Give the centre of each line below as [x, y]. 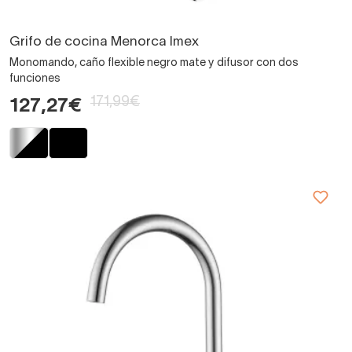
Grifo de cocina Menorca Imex [104, 42]
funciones [35, 79]
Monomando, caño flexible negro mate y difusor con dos [154, 63]
